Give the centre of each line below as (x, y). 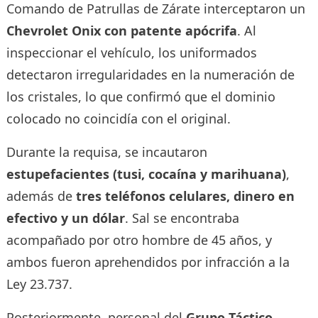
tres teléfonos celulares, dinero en (185, 196)
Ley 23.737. (39, 284)
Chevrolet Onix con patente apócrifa (121, 30)
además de (41, 196)
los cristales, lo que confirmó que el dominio (141, 96)
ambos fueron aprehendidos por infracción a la (148, 262)
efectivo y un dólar (65, 218)
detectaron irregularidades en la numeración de (150, 74)
